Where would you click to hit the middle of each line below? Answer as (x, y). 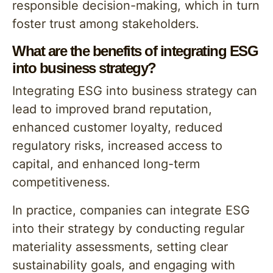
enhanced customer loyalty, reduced (117, 127)
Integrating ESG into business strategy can (135, 91)
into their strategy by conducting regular (128, 229)
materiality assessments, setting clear (120, 247)
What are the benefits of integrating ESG (135, 51)
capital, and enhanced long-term (106, 164)
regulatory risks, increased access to (117, 146)
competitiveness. (61, 182)
